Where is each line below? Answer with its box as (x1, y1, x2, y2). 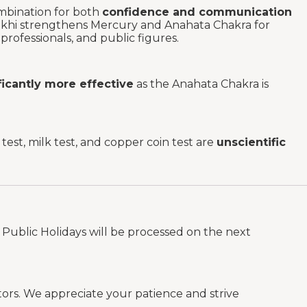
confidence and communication (102, 5, 292, 19)
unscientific (217, 136, 286, 149)
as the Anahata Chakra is (134, 77, 269, 90)
